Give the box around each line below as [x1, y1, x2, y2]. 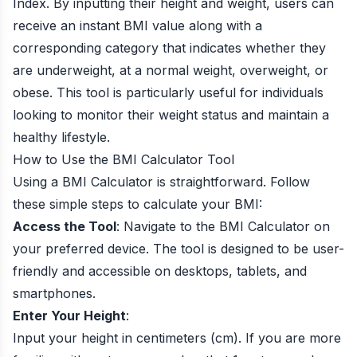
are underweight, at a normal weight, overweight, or [13, 62, 328, 78]
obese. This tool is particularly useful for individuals [13, 84, 324, 100]
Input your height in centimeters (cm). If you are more [13, 330, 341, 346]
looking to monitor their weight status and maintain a [13, 107, 329, 123]
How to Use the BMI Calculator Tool [13, 151, 234, 167]
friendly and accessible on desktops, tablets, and [13, 263, 307, 279]
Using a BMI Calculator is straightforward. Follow [13, 174, 310, 190]
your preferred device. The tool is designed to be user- [13, 241, 344, 257]
